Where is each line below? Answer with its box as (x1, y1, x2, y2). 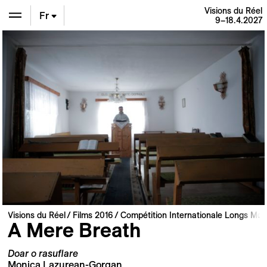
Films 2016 (72, 210, 113, 220)
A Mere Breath (7, 219, 141, 241)
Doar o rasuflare (7, 248, 78, 259)
